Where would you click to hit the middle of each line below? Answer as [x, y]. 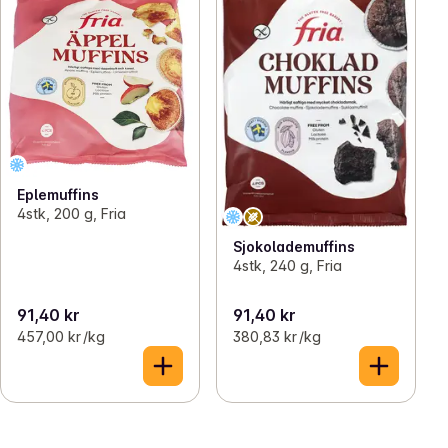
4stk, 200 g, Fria [71, 214]
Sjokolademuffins [294, 246]
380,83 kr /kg [277, 336]
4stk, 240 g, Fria [287, 265]
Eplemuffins [58, 195]
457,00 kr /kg [61, 336]
